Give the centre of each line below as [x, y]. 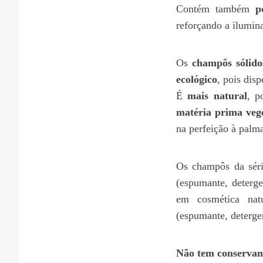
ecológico [197, 79]
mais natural [217, 95]
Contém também [216, 9]
